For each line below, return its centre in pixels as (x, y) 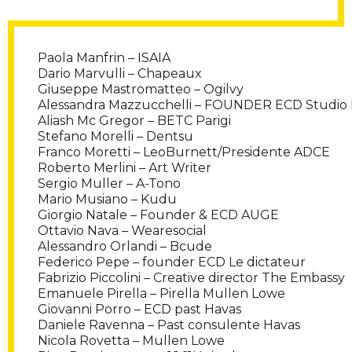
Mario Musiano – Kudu (107, 200)
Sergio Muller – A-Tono (109, 184)
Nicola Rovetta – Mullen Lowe (131, 341)
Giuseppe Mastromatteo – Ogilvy (141, 90)
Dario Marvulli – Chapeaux (120, 74)
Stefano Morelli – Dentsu (115, 137)
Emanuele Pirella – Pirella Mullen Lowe (161, 294)
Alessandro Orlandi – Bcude (125, 247)
